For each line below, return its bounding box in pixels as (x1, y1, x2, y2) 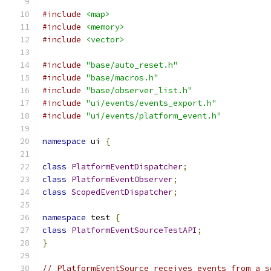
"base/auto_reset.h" (86, 60, 178, 70)
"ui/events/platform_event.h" (86, 111, 221, 121)
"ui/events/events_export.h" (86, 98, 217, 108)
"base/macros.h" (86, 73, 158, 83)
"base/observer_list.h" (86, 85, 192, 96)
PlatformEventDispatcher (71, 162, 183, 172)
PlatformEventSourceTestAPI (71, 225, 197, 235)
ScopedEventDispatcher (71, 187, 173, 197)
